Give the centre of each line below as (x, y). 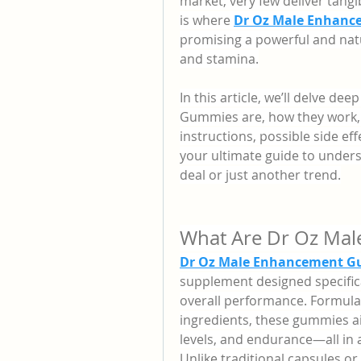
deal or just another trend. (260, 175)
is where (207, 20)
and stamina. (219, 59)
